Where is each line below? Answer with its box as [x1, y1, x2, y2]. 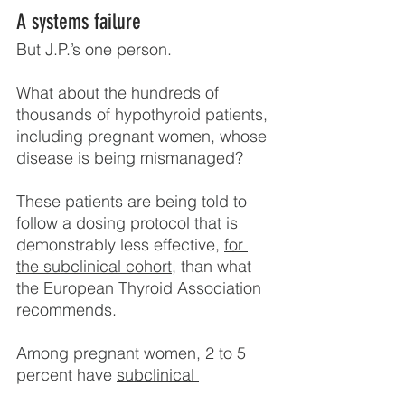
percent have [16, 364, 117, 386]
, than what [172, 256, 256, 278]
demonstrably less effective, [16, 234, 224, 256]
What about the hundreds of [16, 82, 223, 104]
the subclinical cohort [16, 256, 172, 278]
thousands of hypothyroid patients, [16, 104, 272, 126]
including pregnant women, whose [16, 126, 271, 147]
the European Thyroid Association [16, 278, 266, 299]
